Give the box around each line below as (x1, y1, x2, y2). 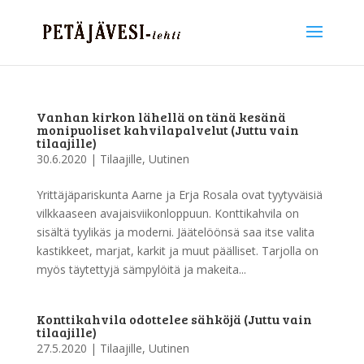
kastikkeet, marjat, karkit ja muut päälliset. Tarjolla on (36, 243, 318, 258)
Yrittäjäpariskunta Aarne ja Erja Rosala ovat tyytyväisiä (36, 187, 323, 202)
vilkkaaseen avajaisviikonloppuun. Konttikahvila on (36, 206, 299, 221)
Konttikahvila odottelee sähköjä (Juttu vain (36, 310, 312, 327)
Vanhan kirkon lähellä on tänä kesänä (36, 108, 286, 125)
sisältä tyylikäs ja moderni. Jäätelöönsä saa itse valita (36, 224, 314, 240)
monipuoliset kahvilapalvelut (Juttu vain (36, 121, 299, 138)
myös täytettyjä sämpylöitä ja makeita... (36, 262, 246, 277)
